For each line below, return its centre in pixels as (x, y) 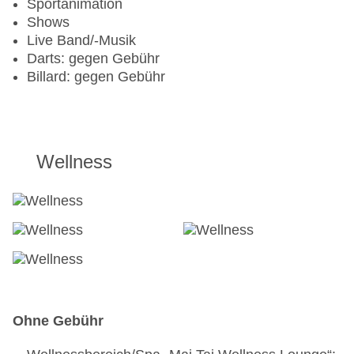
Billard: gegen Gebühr (96, 77)
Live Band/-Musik (81, 41)
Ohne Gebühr (58, 321)
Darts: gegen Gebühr (93, 59)
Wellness (74, 162)
